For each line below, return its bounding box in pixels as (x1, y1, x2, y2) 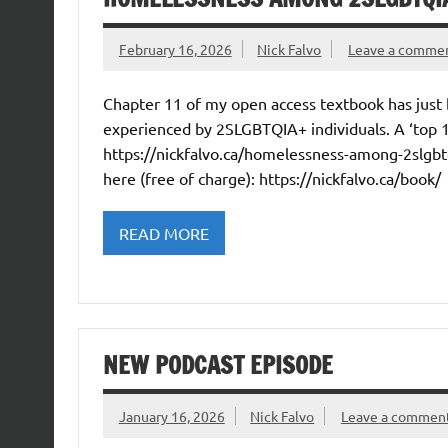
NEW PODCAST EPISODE (102, 348, 333, 383)
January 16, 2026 (118, 406, 225, 425)
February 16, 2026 (118, 39, 232, 58)
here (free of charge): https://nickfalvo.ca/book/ (102, 168, 441, 189)
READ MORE (118, 222, 209, 243)
